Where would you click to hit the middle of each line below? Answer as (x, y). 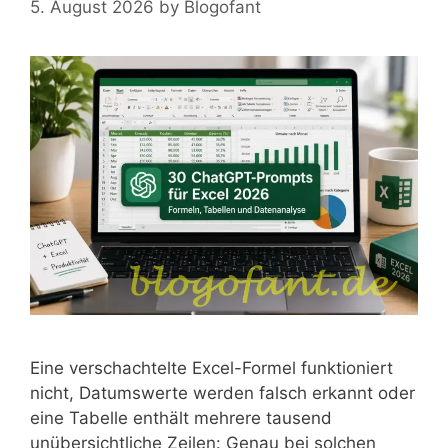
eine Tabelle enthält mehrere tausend (181, 417)
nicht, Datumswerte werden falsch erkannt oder (222, 392)
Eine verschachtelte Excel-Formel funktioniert (211, 367)
